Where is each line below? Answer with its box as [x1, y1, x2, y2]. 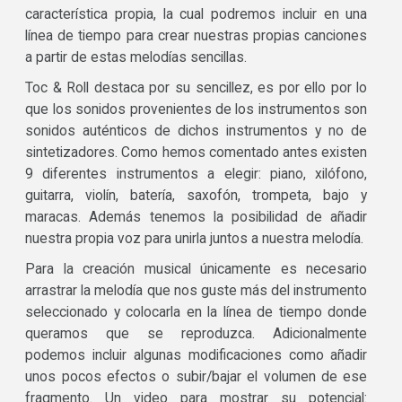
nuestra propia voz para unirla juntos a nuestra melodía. [25, 231, 364, 248]
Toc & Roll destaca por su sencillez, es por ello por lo [25, 80, 368, 97]
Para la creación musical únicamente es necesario [25, 261, 368, 278]
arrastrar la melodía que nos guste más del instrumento [25, 283, 368, 300]
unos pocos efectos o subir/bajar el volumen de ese [25, 369, 368, 386]
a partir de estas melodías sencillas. [25, 49, 248, 66]
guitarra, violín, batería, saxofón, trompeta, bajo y [25, 188, 368, 205]
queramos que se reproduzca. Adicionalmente [25, 326, 368, 343]
